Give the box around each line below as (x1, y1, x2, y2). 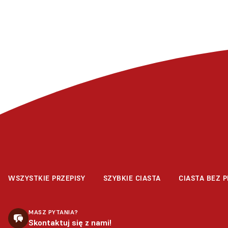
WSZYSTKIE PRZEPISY (8, 174, 85, 183)
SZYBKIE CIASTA (103, 174, 161, 183)
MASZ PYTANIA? (28, 208, 78, 216)
